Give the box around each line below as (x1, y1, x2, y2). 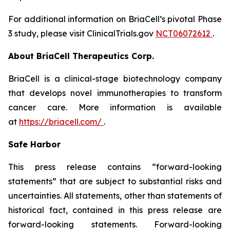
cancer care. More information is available (8, 102, 222, 112)
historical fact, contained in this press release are (8, 205, 222, 215)
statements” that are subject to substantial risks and (8, 176, 222, 186)
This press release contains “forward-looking (8, 162, 222, 172)
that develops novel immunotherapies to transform (8, 88, 222, 98)
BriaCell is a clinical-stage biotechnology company (8, 73, 222, 84)
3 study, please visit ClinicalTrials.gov (8, 28, 156, 39)
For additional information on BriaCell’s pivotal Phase (8, 14, 222, 24)
